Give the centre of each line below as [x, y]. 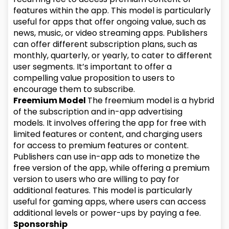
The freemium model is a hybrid [151, 100]
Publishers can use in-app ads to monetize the [107, 157]
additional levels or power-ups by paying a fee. [107, 213]
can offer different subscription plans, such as [106, 44]
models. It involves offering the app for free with [110, 123]
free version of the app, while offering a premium [112, 168]
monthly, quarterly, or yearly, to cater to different [113, 55]
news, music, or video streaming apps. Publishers [111, 33]
